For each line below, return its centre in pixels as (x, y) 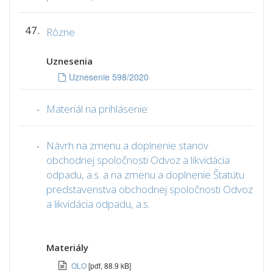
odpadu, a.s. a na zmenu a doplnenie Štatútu (145, 175)
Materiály (67, 247)
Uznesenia (69, 61)
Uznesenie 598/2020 (109, 77)
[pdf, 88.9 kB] (110, 265)
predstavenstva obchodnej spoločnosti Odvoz (150, 189)
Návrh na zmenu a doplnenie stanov (127, 145)
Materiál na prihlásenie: (98, 109)
